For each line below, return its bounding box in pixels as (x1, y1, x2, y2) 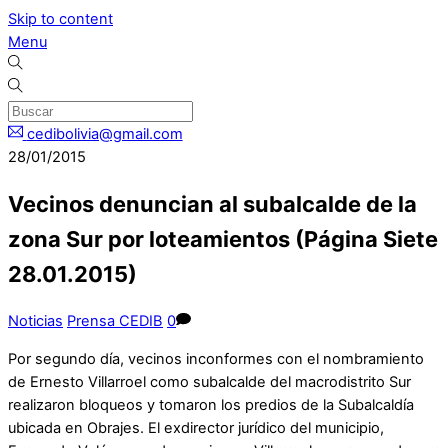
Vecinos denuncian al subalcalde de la (8, 191, 417, 218)
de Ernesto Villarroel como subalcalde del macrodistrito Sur (8, 372, 411, 391)
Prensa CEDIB (67, 312, 163, 331)
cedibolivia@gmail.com (26, 125, 183, 143)
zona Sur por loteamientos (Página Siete (8, 226, 438, 253)
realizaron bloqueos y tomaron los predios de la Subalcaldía (8, 395, 414, 414)
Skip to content (8, 10, 113, 28)
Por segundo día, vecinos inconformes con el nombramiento (8, 349, 424, 368)
